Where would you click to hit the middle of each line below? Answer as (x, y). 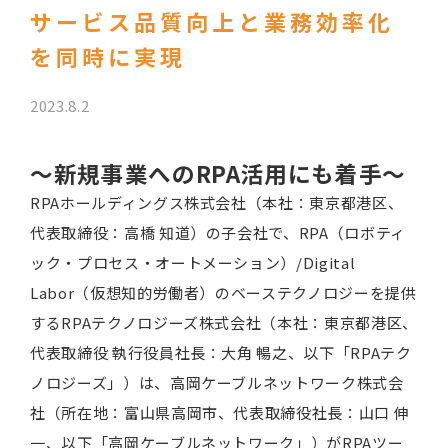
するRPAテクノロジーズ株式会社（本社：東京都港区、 (224, 322)
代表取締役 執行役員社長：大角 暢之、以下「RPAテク (221, 352)
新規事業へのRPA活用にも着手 (218, 173)
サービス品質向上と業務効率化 (212, 21)
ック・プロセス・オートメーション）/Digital (193, 262)
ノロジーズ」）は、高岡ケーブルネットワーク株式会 (217, 382)
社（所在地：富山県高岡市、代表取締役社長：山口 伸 (220, 412)
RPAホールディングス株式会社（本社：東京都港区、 (217, 202)
